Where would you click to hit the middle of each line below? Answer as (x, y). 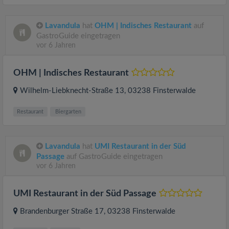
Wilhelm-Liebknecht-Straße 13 (72, 90)
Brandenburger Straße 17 (62, 211)
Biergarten (68, 111)
